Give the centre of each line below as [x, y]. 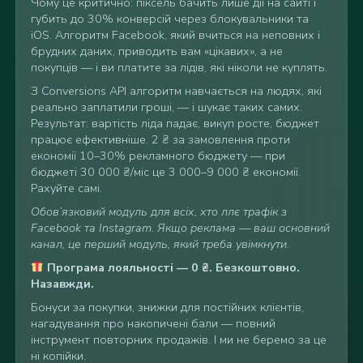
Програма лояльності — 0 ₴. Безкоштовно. [171, 267]
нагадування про [79, 323]
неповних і [290, 34]
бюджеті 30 [64, 171]
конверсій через [163, 18]
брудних [55, 51]
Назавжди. [62, 283]
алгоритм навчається [190, 90]
